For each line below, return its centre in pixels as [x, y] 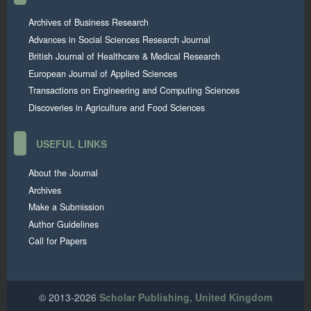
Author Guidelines [64, 224]
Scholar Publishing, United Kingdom [186, 297]
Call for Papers [58, 241]
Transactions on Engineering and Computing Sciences [134, 91]
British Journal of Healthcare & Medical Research [125, 57]
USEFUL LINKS [72, 143]
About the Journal [64, 173]
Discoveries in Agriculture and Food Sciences [117, 107]
